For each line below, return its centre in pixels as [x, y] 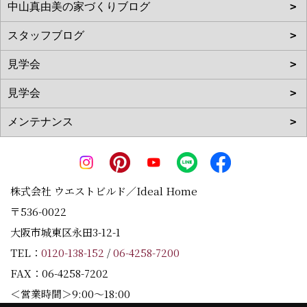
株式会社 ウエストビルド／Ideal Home [104, 191]
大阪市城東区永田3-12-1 [71, 232]
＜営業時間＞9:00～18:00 [75, 293]
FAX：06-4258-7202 [59, 273]
